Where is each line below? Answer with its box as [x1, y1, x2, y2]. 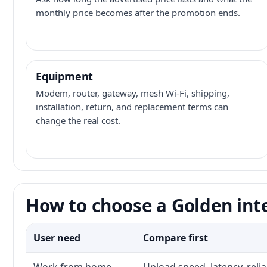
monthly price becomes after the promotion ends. [36, 7, 240, 18]
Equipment [36, 69, 94, 83]
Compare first [143, 231, 208, 244]
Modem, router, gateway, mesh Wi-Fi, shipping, [36, 87, 229, 99]
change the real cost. [36, 114, 120, 126]
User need [33, 231, 80, 244]
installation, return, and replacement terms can [36, 101, 228, 113]
